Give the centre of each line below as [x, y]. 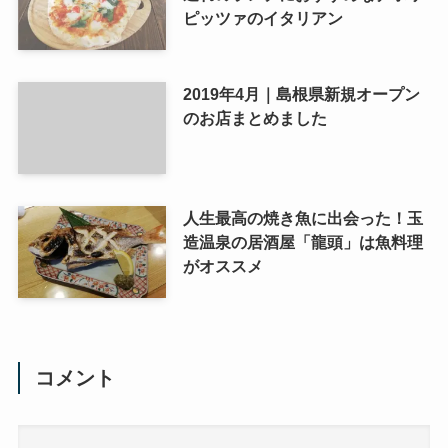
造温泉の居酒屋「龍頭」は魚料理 [302, 242]
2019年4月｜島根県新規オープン [301, 94]
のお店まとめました [254, 118]
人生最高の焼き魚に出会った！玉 [302, 218]
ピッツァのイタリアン [262, 18]
